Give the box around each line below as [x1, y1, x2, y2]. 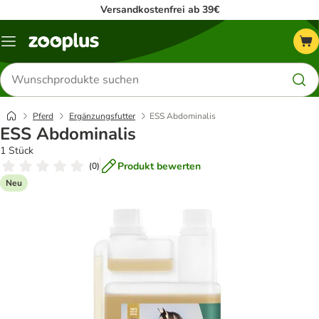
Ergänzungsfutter [69, 110, 135, 122]
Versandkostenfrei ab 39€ [100, 3, 219, 16]
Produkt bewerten [117, 159, 201, 173]
